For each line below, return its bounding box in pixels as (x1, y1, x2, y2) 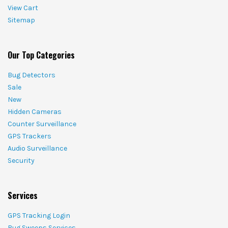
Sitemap (8, 15, 35, 24)
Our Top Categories (8, 48, 75, 61)
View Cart (8, 3, 38, 12)
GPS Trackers (8, 131, 51, 140)
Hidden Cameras (8, 107, 62, 116)
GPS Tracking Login (8, 211, 70, 220)
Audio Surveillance (8, 144, 67, 153)
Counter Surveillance (8, 119, 76, 128)
